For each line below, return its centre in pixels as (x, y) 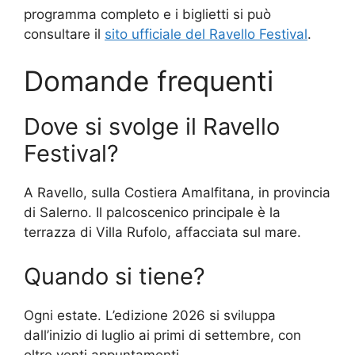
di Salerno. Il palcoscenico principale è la (152, 213)
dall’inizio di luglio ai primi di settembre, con (162, 335)
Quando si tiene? (115, 276)
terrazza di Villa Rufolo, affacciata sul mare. (162, 233)
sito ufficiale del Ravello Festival (206, 34)
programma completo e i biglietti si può (147, 14)
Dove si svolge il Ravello (152, 127)
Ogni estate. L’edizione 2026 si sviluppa (150, 315)
